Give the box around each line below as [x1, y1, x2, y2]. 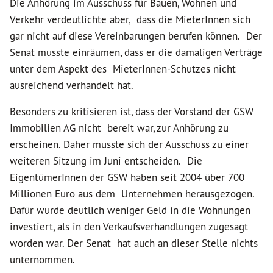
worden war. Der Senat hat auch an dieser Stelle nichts [10, 236, 258, 250]
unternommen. [10, 253, 75, 266]
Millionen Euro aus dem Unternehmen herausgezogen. [10, 187, 254, 200]
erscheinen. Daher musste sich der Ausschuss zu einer [10, 138, 255, 151]
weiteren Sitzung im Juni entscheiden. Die [10, 154, 202, 168]
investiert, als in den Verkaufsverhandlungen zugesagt [10, 220, 248, 233]
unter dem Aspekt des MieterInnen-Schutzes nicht [10, 62, 236, 76]
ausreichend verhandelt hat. [10, 79, 146, 92]
